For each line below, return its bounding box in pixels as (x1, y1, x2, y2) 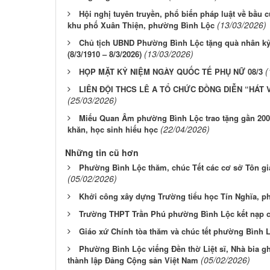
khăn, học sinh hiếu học (67, 123, 158, 135)
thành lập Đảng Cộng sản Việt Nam (67, 254, 198, 266)
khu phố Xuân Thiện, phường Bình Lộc (67, 19, 215, 31)
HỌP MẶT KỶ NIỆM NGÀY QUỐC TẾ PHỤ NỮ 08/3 (79, 65, 263, 77)
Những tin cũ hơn (65, 146, 139, 159)
